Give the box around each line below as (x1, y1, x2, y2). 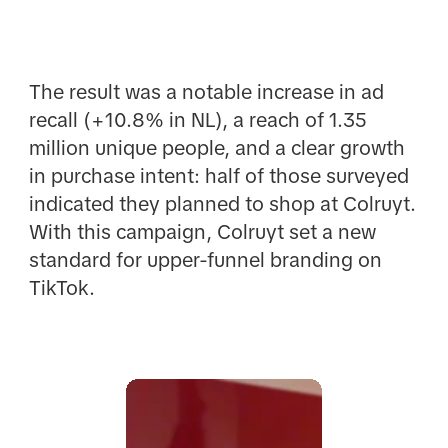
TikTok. (28, 277, 95, 300)
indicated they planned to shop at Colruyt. (28, 193, 416, 216)
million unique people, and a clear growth (28, 137, 405, 160)
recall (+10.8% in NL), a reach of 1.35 (28, 109, 367, 132)
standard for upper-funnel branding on (28, 249, 382, 272)
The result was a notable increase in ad (28, 81, 384, 104)
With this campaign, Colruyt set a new (28, 221, 376, 244)
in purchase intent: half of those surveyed (28, 165, 409, 188)
